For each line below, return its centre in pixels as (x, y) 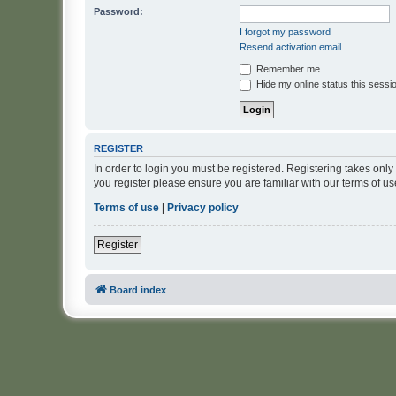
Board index (138, 290)
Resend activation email (290, 46)
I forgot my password (285, 31)
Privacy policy (203, 208)
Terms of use (126, 208)
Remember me (287, 69)
